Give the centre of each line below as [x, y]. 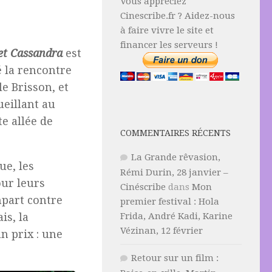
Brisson [32, 87]
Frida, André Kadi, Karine [176, 216]
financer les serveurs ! [169, 45]
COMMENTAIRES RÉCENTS [175, 133]
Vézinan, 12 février [161, 231]
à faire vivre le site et [167, 30]
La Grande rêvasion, [176, 157]
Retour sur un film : [175, 258]
